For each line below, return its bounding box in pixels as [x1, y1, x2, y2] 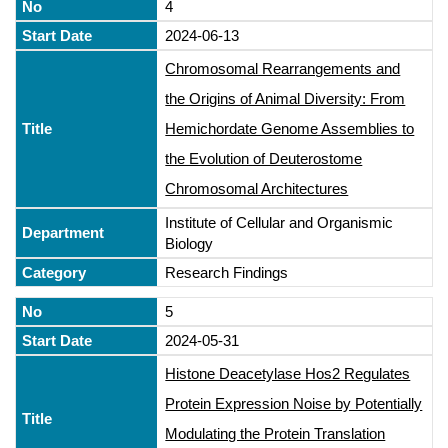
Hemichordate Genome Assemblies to [165, 119, 415, 137]
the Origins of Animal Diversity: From [165, 89, 406, 107]
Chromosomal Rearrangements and [165, 59, 401, 77]
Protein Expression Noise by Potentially [165, 394, 423, 412]
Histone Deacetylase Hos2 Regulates [165, 364, 411, 382]
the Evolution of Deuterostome [165, 149, 363, 167]
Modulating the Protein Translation [165, 424, 386, 442]
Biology [165, 234, 214, 252]
